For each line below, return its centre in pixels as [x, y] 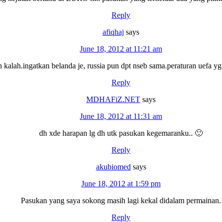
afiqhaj [113, 32]
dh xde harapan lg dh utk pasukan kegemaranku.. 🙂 [121, 133]
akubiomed [113, 166]
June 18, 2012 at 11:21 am [121, 49]
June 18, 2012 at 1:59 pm [121, 183]
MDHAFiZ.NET [113, 99]
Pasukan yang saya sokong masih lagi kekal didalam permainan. [121, 200]
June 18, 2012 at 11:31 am [121, 116]
